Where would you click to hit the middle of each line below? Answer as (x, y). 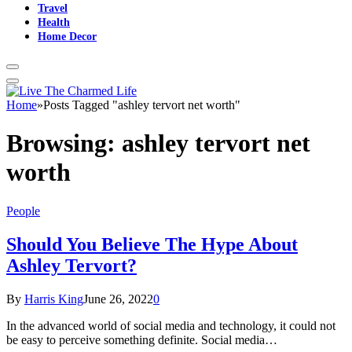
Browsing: (64, 143)
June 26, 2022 (118, 299)
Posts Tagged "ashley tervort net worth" (142, 105)
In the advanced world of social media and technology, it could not (171, 325)
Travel (53, 8)
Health (54, 22)
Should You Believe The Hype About (152, 244)
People (23, 211)
